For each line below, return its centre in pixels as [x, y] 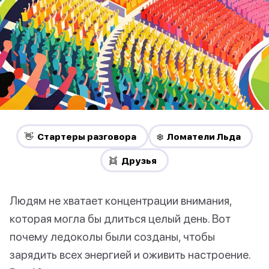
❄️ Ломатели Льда [199, 137]
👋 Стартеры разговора [80, 137]
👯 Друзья [133, 161]
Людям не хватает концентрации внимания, [121, 201]
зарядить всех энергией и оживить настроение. [130, 255]
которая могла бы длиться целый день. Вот [120, 219]
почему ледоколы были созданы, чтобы [112, 237]
